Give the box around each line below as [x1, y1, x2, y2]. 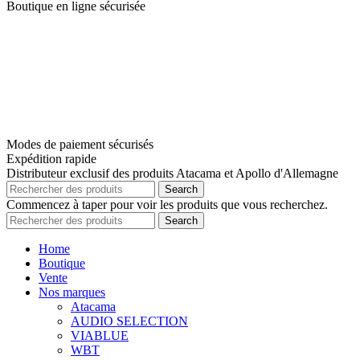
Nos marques [39, 285, 105, 300]
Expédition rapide [6, 152, 96, 166]
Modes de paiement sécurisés [6, 137, 153, 152]
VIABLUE [71, 329, 129, 343]
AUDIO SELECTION [71, 314, 188, 329]
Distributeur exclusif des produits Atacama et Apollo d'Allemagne [6, 166, 338, 181]
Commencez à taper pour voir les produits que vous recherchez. [6, 198, 328, 212]
